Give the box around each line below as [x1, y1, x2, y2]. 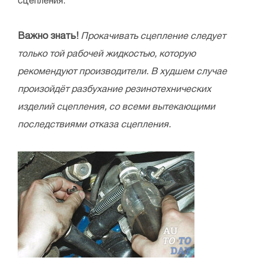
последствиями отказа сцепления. [18, 121, 171, 130]
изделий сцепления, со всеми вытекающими [18, 103, 215, 112]
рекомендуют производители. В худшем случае [18, 68, 227, 77]
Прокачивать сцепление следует [81, 32, 226, 41]
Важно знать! [18, 32, 78, 41]
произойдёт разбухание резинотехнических [18, 85, 211, 94]
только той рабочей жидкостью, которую [18, 50, 196, 59]
